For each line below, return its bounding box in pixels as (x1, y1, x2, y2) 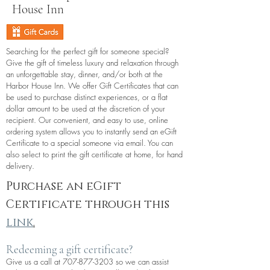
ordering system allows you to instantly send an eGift (6, 126, 177, 137)
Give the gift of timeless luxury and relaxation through (6, 57, 178, 68)
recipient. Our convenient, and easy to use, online (6, 115, 168, 125)
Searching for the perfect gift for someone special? (6, 46, 169, 57)
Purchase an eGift (6, 179, 121, 194)
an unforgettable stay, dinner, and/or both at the (6, 69, 163, 80)
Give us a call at (6, 256, 63, 267)
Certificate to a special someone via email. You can (6, 137, 173, 148)
